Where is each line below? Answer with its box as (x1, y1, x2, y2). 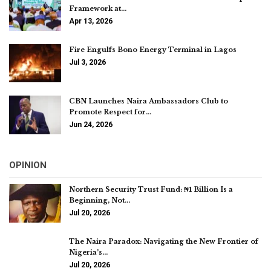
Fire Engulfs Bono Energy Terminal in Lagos (69, 45, 237, 54)
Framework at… (69, 4, 126, 13)
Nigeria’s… (69, 247, 108, 256)
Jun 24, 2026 (69, 120, 113, 129)
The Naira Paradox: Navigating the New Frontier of (69, 237, 258, 246)
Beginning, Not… (69, 196, 130, 205)
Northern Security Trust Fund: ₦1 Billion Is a (69, 185, 233, 194)
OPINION (9, 160, 47, 171)
